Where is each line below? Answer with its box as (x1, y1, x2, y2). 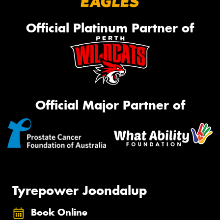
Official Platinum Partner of (26, 20, 194, 36)
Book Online (31, 206, 87, 218)
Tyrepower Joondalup (12, 183, 147, 199)
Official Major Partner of (35, 97, 185, 113)
